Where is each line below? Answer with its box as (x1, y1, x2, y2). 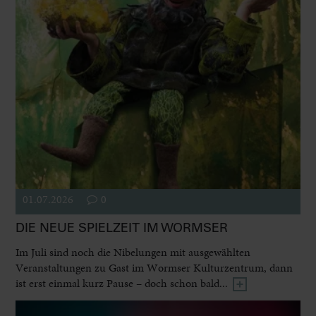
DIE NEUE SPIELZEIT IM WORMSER (16, 220, 229, 236)
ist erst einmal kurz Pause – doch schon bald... (16, 275, 231, 292)
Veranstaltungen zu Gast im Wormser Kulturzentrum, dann (16, 260, 293, 276)
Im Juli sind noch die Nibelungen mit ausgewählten (16, 244, 251, 261)
